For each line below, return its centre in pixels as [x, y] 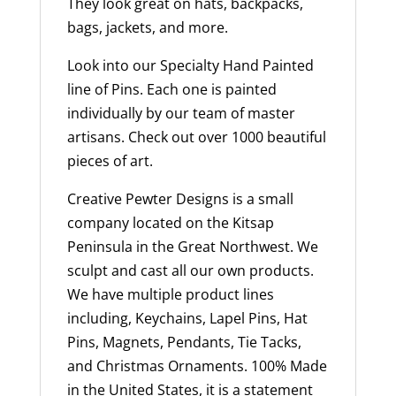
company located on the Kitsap [170, 222]
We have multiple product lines [170, 294]
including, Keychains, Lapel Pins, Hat [187, 318]
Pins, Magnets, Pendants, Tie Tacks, [184, 342]
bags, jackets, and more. [147, 27]
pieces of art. [110, 160]
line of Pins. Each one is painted [171, 89]
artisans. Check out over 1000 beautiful [196, 137]
